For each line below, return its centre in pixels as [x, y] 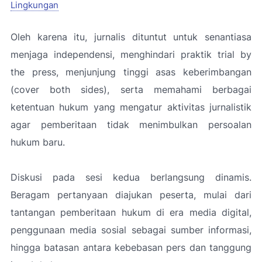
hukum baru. [38, 142]
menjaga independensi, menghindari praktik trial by [131, 54]
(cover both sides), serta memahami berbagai [131, 89]
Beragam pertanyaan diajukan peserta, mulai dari [131, 195]
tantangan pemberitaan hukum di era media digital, [131, 212]
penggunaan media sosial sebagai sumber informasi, [131, 230]
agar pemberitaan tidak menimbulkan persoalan [131, 125]
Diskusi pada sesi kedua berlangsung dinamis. [131, 177]
